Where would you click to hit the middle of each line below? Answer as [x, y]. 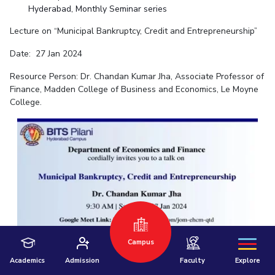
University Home [71, 211]
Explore [247, 261]
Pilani [105, 163]
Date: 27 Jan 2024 [46, 54]
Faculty [193, 261]
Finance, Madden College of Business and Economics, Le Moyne [134, 90]
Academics [28, 261]
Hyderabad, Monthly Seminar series [97, 9]
